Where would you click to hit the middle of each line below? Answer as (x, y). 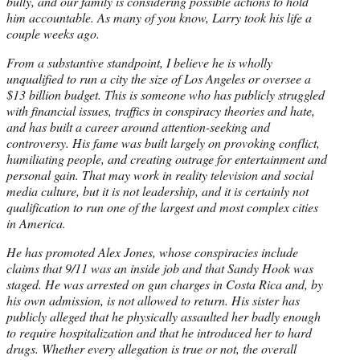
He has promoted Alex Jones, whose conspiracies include (152, 252)
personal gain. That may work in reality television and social (160, 174)
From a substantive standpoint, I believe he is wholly (139, 62)
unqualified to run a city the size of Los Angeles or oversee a (159, 78)
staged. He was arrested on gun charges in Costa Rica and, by (165, 284)
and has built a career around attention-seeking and (138, 126)
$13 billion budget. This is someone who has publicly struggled (166, 94)
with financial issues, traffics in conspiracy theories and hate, (161, 110)
